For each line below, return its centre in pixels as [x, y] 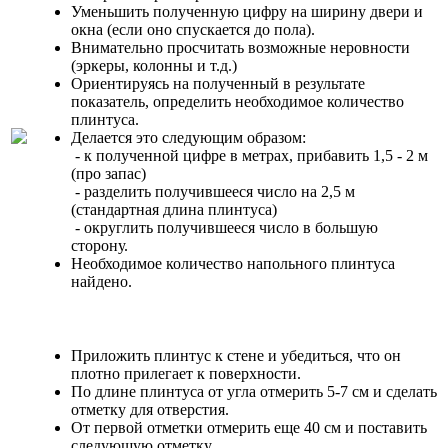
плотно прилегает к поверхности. [186, 374]
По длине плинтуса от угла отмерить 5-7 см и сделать [254, 392]
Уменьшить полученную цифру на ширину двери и [247, 12]
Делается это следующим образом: [190, 138]
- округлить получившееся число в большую [224, 228]
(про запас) [110, 174]
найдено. [103, 282]
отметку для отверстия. [150, 410]
